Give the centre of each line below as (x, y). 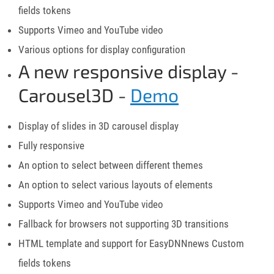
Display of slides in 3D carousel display (98, 126)
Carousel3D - (74, 94)
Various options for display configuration (102, 49)
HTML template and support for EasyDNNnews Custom (131, 243)
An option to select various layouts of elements (116, 184)
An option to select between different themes (111, 165)
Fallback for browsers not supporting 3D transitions (124, 224)
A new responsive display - (128, 71)
